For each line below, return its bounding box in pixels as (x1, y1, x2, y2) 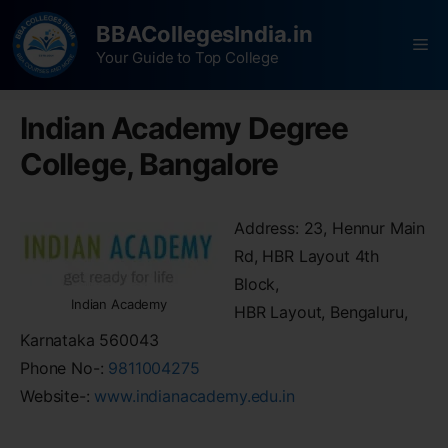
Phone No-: (20, 358, 109, 378)
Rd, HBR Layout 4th (234, 246, 380, 266)
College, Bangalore (20, 146, 278, 182)
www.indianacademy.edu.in (94, 386, 295, 406)
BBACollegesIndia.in (96, 21, 313, 47)
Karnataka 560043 (20, 330, 159, 350)
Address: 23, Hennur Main (234, 218, 426, 238)
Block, (234, 274, 280, 294)
